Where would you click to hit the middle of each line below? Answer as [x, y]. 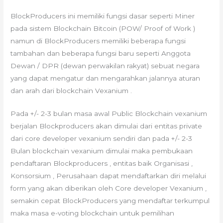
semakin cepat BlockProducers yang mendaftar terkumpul [110, 201]
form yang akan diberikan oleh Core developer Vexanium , [109, 188]
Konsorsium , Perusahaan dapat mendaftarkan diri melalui [109, 176]
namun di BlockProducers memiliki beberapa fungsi [98, 41]
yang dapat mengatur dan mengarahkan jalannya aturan [106, 78]
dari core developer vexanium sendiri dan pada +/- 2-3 [102, 139]
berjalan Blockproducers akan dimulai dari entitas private [107, 126]
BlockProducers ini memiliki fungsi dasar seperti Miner [103, 16]
